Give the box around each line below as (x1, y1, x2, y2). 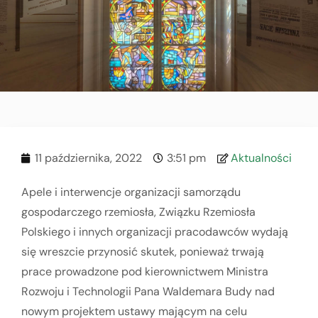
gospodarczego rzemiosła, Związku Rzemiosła (21, 204, 256, 219)
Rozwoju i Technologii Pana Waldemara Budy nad (21, 283, 275, 299)
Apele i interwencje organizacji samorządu (21, 184, 241, 199)
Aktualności (231, 150, 292, 165)
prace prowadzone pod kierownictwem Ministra (21, 263, 268, 279)
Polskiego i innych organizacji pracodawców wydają (21, 224, 288, 239)
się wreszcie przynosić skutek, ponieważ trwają (21, 243, 264, 259)
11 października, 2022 (35, 150, 142, 165)
